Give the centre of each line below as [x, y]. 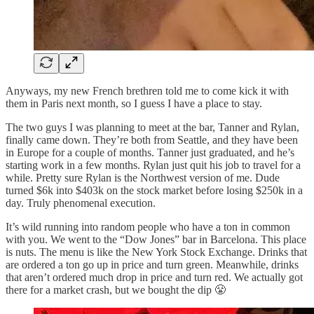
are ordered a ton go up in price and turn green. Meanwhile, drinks [152, 265]
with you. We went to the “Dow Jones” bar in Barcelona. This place [156, 240]
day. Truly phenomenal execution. [81, 203]
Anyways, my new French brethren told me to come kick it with [147, 91]
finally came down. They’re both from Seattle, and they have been [152, 140]
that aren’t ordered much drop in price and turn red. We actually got [154, 278]
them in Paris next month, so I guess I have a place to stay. [134, 104]
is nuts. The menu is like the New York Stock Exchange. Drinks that [156, 252]
